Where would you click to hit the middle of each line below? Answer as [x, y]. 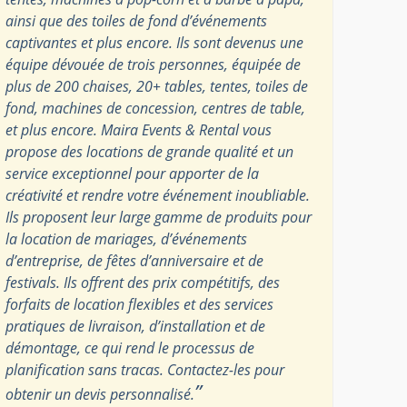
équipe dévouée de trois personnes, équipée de [154, 64]
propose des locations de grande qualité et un [150, 151]
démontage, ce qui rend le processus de [130, 347]
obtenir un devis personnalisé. [100, 394]
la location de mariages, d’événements [127, 238]
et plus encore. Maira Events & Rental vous [139, 129]
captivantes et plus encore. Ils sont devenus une [155, 42]
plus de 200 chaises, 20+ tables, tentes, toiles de [157, 86]
